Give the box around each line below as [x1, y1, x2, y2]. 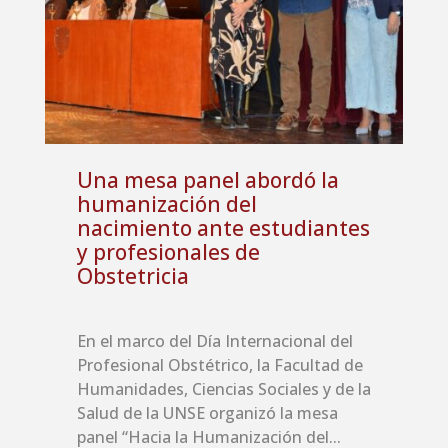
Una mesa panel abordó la [76, 166, 339, 195]
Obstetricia [76, 262, 189, 291]
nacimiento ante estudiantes [76, 214, 370, 243]
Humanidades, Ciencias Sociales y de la [76, 378, 371, 401]
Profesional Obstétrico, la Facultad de [76, 354, 363, 377]
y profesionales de [76, 238, 260, 267]
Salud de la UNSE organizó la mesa [76, 402, 338, 425]
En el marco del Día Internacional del [76, 330, 353, 353]
